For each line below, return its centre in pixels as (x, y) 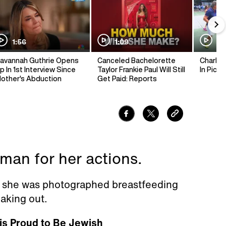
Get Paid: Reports (127, 79)
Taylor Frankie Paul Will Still (141, 70)
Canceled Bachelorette (136, 61)
